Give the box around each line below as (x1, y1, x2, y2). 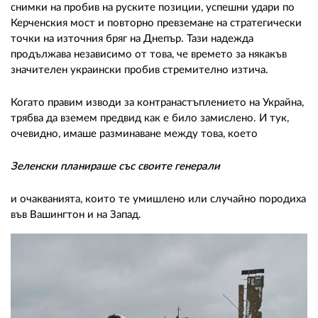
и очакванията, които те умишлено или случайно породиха (11, 193, 306, 204)
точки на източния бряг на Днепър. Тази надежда (11, 33, 253, 44)
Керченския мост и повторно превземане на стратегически (11, 17, 302, 28)
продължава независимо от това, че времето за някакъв (11, 48, 287, 60)
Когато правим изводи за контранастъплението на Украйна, (11, 97, 304, 108)
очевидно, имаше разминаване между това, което (11, 128, 258, 139)
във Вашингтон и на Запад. (11, 209, 141, 220)
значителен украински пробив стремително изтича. (11, 64, 268, 75)
